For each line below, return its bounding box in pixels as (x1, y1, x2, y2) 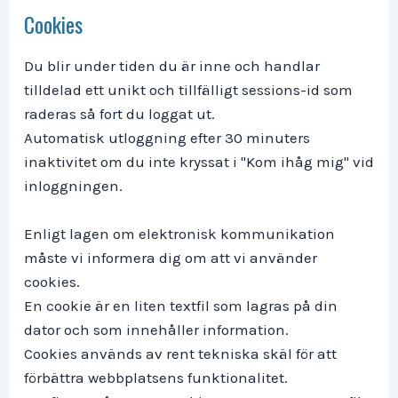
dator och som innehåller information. (24, 321, 289, 339)
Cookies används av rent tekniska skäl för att (24, 345, 337, 363)
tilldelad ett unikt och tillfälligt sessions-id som (24, 81, 353, 99)
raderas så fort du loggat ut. (24, 105, 215, 123)
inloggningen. (24, 177, 123, 195)
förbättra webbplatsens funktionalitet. (24, 369, 288, 387)
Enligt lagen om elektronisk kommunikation (24, 225, 335, 243)
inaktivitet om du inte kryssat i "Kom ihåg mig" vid (24, 153, 374, 171)
